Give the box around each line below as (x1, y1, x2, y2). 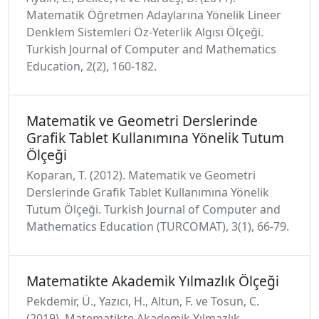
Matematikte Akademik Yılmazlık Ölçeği (26, 271, 279, 291)
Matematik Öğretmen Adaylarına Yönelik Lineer (26, 7, 281, 23)
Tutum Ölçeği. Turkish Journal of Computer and (26, 202, 281, 217)
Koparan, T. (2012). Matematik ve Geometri (26, 167, 256, 183)
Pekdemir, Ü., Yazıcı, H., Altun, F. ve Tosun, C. (26, 293, 259, 309)
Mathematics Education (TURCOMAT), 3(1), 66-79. (26, 219, 289, 234)
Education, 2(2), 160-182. (26, 58, 157, 74)
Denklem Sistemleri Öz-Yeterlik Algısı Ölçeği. (26, 24, 263, 40)
